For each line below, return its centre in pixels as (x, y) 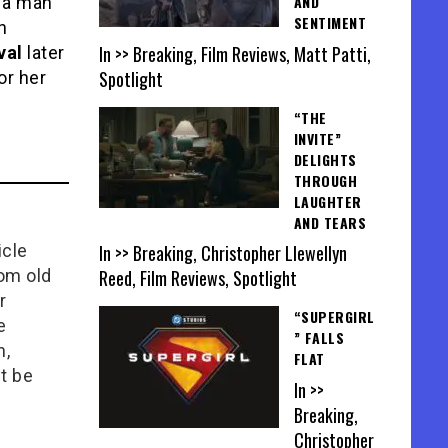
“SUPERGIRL (334, 317)
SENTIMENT (329, 23)
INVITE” (317, 138)
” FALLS (318, 338)
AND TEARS (329, 222)
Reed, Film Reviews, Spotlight (197, 278)
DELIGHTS (325, 159)
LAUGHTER (327, 201)
